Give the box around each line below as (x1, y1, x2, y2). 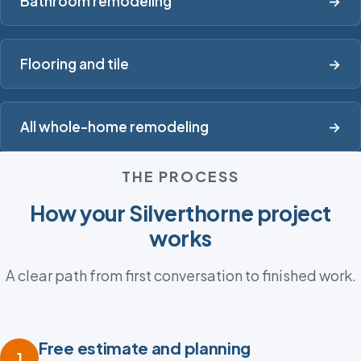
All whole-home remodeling (20, 118, 209, 136)
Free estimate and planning (39, 338, 251, 359)
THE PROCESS (121, 167, 240, 186)
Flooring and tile (20, 55, 129, 73)
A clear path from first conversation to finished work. (5, 266, 356, 285)
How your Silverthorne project (30, 200, 331, 227)
